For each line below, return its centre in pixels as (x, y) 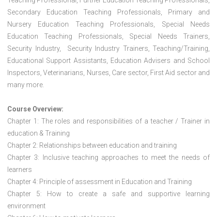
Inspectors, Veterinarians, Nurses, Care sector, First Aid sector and (108, 73)
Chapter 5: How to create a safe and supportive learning (108, 194)
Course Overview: (35, 109)
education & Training (39, 133)
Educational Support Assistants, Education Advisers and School (108, 61)
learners (20, 170)
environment (26, 206)
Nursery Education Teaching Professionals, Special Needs (108, 24)
